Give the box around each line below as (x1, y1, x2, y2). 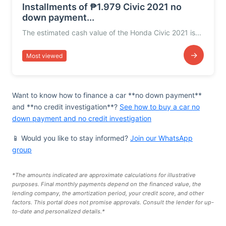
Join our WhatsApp (130, 134, 193, 142)
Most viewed (26, 51, 63, 60)
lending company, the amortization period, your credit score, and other (12, 190, 204, 197)
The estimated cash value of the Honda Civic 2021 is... (22, 28, 201, 37)
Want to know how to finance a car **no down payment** (12, 91, 202, 99)
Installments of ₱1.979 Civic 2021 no (22, 2, 182, 12)
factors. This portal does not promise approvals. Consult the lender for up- (12, 199, 214, 206)
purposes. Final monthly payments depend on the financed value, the (12, 181, 201, 188)
